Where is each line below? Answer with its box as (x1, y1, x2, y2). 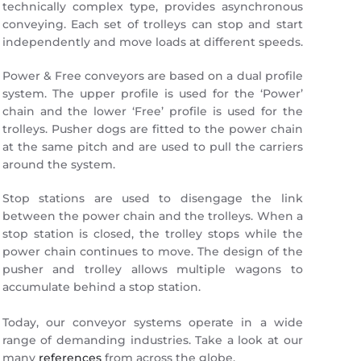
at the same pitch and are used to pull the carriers (2, 139, 303, 154)
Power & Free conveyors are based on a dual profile (2, 68, 303, 83)
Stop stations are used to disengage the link (2, 191, 303, 205)
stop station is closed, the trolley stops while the (2, 226, 303, 241)
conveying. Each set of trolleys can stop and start (2, 17, 303, 31)
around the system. (2, 157, 115, 172)
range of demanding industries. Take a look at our (2, 333, 303, 347)
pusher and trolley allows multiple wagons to (2, 262, 303, 276)
